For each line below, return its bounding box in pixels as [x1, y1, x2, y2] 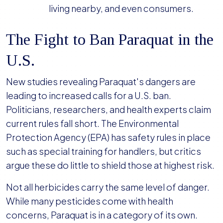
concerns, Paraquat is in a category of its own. [6, 209, 198, 221]
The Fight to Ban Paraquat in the [6, 30, 214, 49]
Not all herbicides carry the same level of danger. [6, 181, 210, 193]
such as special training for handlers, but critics [6, 145, 201, 157]
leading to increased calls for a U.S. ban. [6, 90, 171, 102]
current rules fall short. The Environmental [6, 117, 179, 129]
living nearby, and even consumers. [49, 2, 194, 14]
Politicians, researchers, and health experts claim [6, 104, 211, 115]
